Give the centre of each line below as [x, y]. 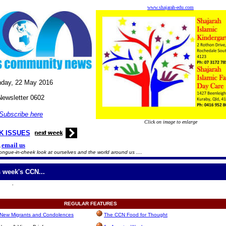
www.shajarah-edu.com [171, 7]
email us [13, 145]
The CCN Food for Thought [136, 215]
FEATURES [103, 204]
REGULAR [76, 204]
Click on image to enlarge [171, 122]
